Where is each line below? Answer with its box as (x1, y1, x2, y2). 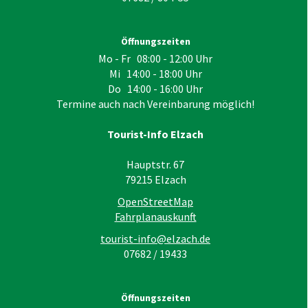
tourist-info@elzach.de (100, 232, 210, 246)
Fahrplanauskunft (114, 210, 197, 224)
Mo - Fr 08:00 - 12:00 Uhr (98, 52, 212, 66)
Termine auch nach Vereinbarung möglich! (56, 97, 254, 111)
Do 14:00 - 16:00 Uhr (108, 82, 203, 96)
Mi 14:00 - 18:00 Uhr (109, 67, 202, 81)
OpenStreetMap (118, 195, 193, 209)
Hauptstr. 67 (126, 157, 184, 172)
